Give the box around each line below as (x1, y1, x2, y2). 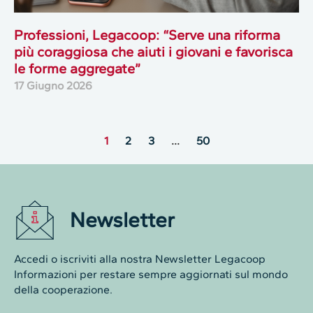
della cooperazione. (14, 283, 112, 297)
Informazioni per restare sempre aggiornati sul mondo (14, 268, 288, 282)
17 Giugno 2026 (14, 79, 92, 93)
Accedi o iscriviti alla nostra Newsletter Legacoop (14, 252, 265, 266)
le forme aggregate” (14, 60, 140, 78)
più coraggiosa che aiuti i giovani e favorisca (14, 43, 293, 61)
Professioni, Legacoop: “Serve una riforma (14, 27, 280, 44)
